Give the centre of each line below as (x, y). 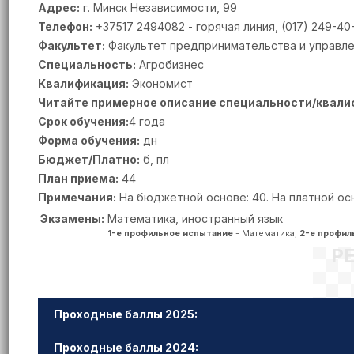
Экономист (161, 83)
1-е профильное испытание (170, 233)
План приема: (78, 178)
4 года (147, 121)
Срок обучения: (83, 121)
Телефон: (65, 26)
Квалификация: (83, 83)
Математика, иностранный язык (195, 218)
